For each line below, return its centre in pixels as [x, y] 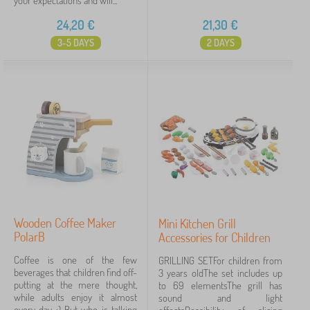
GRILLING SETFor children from [220, 261]
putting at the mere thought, [75, 285]
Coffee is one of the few [75, 260]
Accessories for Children [215, 237]
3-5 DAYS [75, 43]
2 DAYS [220, 43]
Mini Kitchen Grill [197, 224]
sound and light [220, 298]
